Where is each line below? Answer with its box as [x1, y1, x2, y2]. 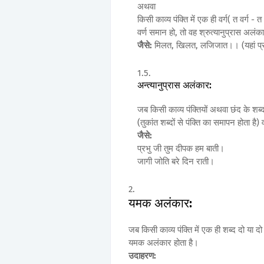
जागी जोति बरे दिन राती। [137, 156, 214, 167]
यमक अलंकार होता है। [128, 237, 199, 249]
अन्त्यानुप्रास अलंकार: [137, 80, 212, 91]
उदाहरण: [128, 250, 156, 262]
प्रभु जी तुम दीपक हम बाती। [137, 143, 225, 154]
